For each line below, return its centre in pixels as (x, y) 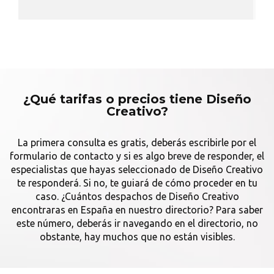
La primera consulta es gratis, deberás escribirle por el (137, 143)
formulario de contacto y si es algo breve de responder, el (137, 156)
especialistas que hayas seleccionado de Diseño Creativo (137, 169)
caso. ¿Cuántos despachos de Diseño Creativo (137, 196)
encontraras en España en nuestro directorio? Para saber (137, 210)
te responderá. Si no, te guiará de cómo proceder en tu (137, 183)
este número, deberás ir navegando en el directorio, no (137, 223)
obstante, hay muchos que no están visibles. (137, 237)
